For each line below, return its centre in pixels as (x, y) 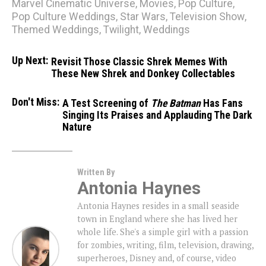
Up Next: (30, 61)
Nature (77, 127)
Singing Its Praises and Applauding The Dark (157, 115)
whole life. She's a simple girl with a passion (163, 232)
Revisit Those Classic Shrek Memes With (139, 62)
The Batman (176, 104)
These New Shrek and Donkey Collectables (143, 74)
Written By (96, 173)
